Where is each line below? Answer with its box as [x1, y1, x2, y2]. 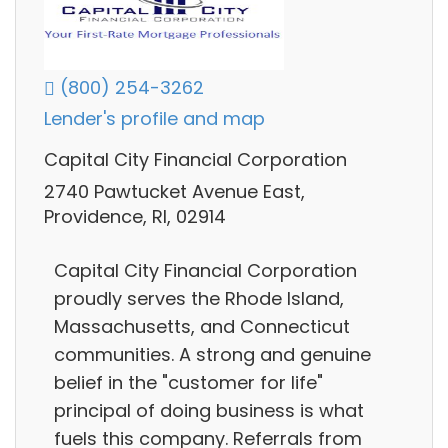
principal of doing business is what [54, 398, 364, 424]
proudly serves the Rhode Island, [54, 286, 344, 312]
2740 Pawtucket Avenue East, [44, 178, 305, 204]
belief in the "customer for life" [54, 370, 323, 396]
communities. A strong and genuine [54, 342, 371, 368]
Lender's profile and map [44, 106, 265, 132]
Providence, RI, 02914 [44, 203, 226, 229]
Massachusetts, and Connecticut [54, 314, 350, 340]
